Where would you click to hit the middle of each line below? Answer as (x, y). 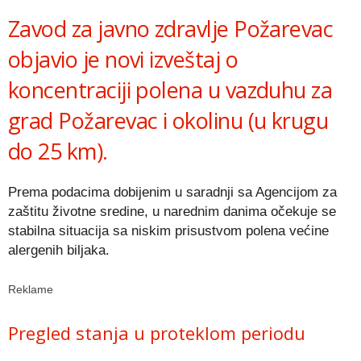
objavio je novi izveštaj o (123, 59)
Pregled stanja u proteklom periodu (157, 332)
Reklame (31, 289)
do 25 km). (58, 151)
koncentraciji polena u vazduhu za (170, 89)
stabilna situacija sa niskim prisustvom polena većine (168, 230)
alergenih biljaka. (59, 250)
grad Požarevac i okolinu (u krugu (168, 120)
